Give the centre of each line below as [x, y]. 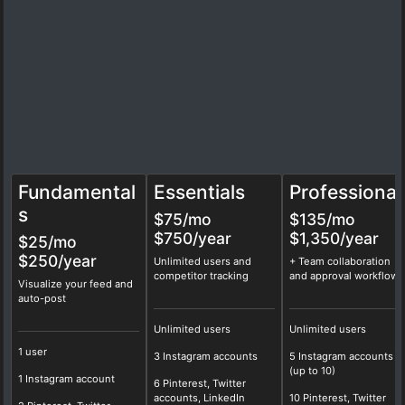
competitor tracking [201, 275]
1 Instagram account [66, 378]
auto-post [42, 298]
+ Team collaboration [339, 261]
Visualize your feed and [75, 283]
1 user [32, 351]
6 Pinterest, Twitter [199, 383]
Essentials [199, 192]
